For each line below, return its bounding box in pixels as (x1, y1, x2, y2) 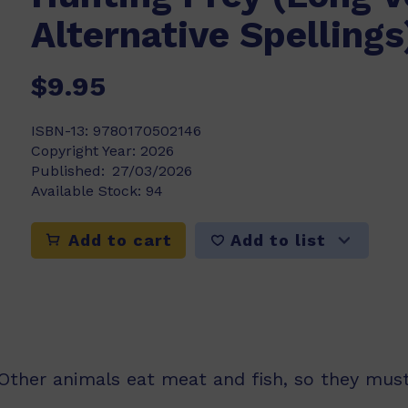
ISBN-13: (31, 122, 93, 139)
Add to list (230, 229, 326, 250)
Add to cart (63, 230, 172, 250)
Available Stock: (31, 182, 146, 199)
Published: (31, 162, 105, 179)
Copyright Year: (31, 142, 140, 159)
